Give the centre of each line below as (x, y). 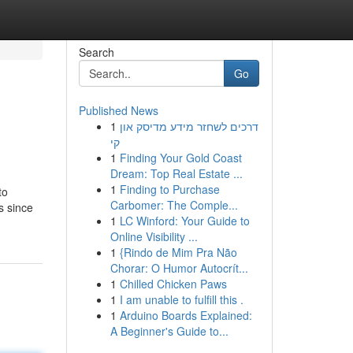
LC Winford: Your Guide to (184, 221)
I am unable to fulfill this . (181, 299)
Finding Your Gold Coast (180, 158)
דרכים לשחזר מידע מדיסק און (189, 126)
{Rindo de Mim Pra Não (178, 252)
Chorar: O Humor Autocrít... (179, 268)
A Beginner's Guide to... (169, 331)
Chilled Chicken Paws (173, 284)
